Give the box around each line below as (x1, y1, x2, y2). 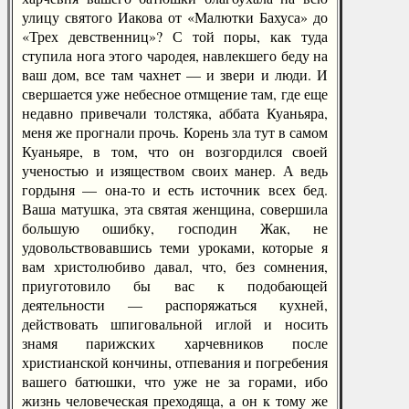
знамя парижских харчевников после (22, 333, 328, 352)
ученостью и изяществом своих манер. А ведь (22, 161, 328, 180)
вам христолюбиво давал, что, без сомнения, (22, 257, 328, 276)
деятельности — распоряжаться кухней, (22, 295, 328, 314)
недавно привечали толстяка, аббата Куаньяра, (22, 103, 328, 122)
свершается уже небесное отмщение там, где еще (22, 84, 328, 103)
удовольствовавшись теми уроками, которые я (22, 237, 328, 257)
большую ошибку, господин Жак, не (22, 218, 328, 237)
